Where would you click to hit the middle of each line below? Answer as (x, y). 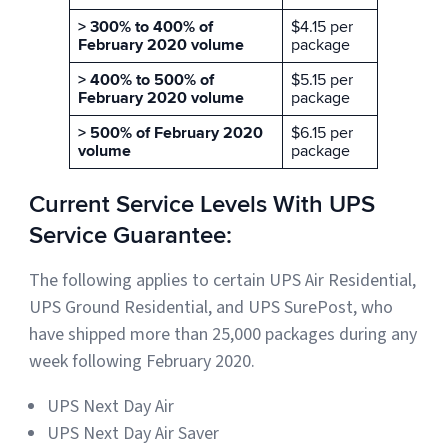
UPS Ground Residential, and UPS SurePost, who (211, 308)
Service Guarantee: (131, 236)
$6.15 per (322, 133)
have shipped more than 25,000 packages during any (223, 335)
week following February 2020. (142, 362)
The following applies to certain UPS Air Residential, (223, 281)
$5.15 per (322, 80)
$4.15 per (322, 27)
